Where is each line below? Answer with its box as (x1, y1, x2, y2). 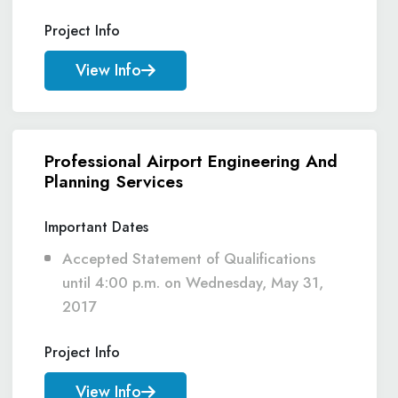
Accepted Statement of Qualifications (62, 248, 315, 269)
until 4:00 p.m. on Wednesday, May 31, (62, 272, 323, 293)
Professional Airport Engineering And (44, 148, 338, 173)
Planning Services (44, 169, 183, 194)
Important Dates (44, 217, 148, 237)
